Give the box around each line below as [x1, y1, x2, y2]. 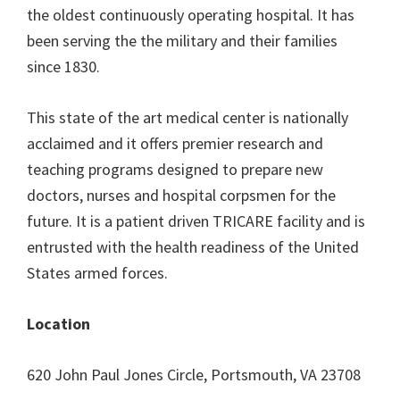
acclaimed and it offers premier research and [27, 133, 323, 154]
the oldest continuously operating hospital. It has [27, 4, 354, 25]
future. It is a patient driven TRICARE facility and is [27, 211, 365, 231]
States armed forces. [27, 262, 168, 283]
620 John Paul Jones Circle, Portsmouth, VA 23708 [27, 364, 361, 385]
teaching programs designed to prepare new [27, 159, 323, 179]
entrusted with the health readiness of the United [27, 237, 359, 257]
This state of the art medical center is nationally [27, 107, 348, 128]
